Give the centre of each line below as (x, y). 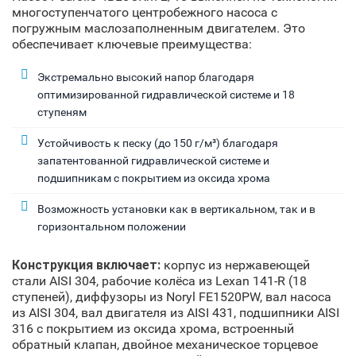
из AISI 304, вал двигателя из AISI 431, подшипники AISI (176, 312)
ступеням (62, 112)
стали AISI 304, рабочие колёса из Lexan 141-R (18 (159, 281)
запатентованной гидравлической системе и (153, 160)
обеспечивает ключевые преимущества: (132, 44)
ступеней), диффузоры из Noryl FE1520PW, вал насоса (172, 296)
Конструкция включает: (86, 265)
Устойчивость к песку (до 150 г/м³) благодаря (158, 143)
